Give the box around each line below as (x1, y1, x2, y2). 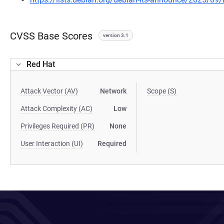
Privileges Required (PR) (20, 122, 94, 130)
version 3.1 (103, 32, 128, 38)
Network (100, 87, 127, 95)
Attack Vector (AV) (20, 87, 78, 95)
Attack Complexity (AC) (20, 104, 92, 112)
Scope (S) (147, 87, 177, 95)
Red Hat (26, 59, 55, 69)
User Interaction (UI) (20, 139, 83, 147)
